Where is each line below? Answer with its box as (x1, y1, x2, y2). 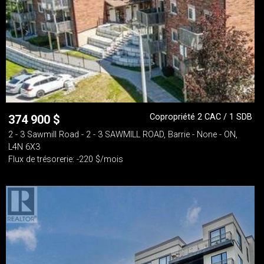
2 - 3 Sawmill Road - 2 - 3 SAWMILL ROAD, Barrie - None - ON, (8, 130, 237, 140)
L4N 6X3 (8, 142, 40, 152)
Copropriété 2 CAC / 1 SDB (150, 112, 252, 122)
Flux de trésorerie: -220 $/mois (8, 154, 123, 164)
